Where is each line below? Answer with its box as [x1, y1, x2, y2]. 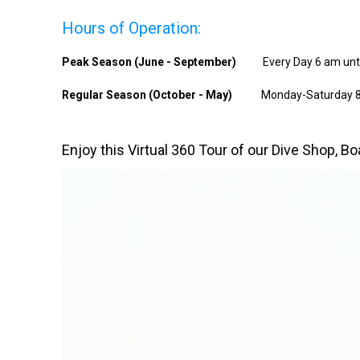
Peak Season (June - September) [62, 55, 263, 68]
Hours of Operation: [62, 18, 201, 38]
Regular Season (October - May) [62, 88, 261, 101]
